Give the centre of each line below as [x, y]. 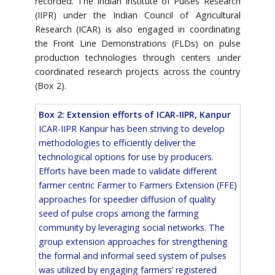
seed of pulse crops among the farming [118, 214]
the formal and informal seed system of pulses [132, 256]
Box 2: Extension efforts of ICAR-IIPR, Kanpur [134, 115]
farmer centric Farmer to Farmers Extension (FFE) [137, 185]
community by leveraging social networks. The [131, 228]
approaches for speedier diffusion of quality [127, 199]
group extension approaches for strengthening [133, 242]
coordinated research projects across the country [137, 72]
